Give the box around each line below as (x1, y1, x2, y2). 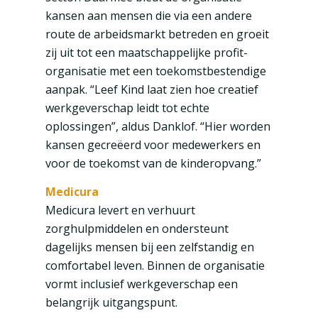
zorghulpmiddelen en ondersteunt (45, 220, 229, 236)
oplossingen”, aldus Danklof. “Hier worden (45, 119, 270, 135)
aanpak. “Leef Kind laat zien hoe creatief (45, 82, 258, 98)
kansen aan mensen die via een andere (45, 8, 252, 24)
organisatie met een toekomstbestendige (45, 63, 266, 79)
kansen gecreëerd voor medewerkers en (45, 137, 261, 153)
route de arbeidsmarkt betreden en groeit (45, 26, 269, 43)
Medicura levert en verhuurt (45, 202, 195, 218)
